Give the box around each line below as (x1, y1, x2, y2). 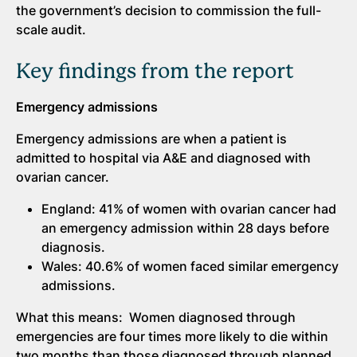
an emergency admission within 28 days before (41, 219, 329, 236)
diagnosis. (41, 238, 105, 255)
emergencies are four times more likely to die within (16, 328, 328, 344)
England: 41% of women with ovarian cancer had (41, 200, 336, 217)
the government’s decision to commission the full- (16, 2, 321, 18)
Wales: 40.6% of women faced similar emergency (41, 257, 339, 274)
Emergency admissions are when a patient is (16, 130, 287, 147)
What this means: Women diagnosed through (16, 308, 296, 325)
